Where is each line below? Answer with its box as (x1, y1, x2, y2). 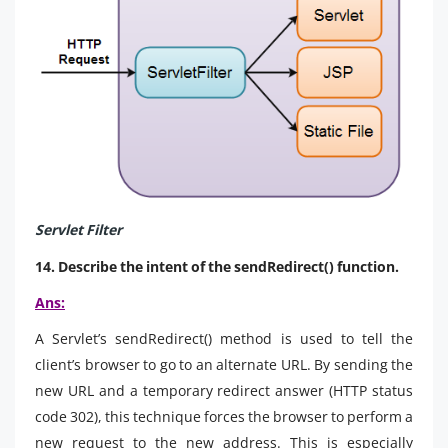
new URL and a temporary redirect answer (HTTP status (35, 380, 413, 400)
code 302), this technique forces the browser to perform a (35, 406, 413, 426)
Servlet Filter (35, 219, 122, 239)
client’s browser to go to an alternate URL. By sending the (35, 354, 413, 374)
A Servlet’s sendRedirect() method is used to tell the (35, 328, 413, 348)
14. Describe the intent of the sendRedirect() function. (35, 256, 399, 276)
